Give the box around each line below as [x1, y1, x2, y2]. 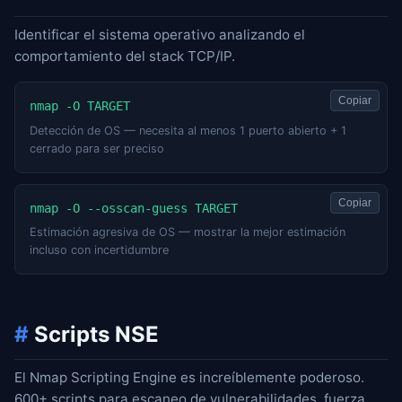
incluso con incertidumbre [30, 242, 169, 257]
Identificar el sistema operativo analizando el [14, 26, 305, 44]
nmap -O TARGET [30, 99, 130, 114]
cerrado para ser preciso [30, 141, 164, 155]
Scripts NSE [29, 320, 159, 347]
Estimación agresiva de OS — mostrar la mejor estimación [30, 224, 345, 239]
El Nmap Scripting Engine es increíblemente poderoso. [14, 368, 364, 386]
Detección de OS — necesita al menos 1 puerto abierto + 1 [30, 123, 346, 137]
